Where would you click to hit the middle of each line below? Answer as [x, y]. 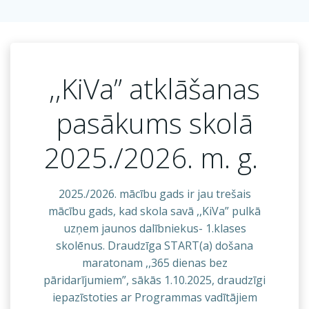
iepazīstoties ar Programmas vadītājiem [154, 297]
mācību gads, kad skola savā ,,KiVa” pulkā [154, 211]
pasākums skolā [154, 123]
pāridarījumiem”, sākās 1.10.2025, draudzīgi [154, 280]
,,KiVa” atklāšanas [154, 88]
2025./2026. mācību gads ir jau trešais [154, 193]
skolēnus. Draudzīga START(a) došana [154, 245]
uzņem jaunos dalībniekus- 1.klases [154, 228]
